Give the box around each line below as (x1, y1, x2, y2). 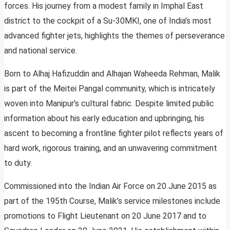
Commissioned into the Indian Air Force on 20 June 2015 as (4, 181, 217, 191)
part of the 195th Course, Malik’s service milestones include (4, 196, 220, 206)
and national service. (4, 46, 77, 56)
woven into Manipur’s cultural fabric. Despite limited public (4, 99, 214, 109)
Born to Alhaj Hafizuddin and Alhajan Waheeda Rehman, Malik (4, 69, 220, 79)
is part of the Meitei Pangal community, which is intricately (4, 84, 215, 94)
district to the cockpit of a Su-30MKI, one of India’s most (4, 16, 212, 26)
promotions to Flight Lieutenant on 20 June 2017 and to (4, 211, 206, 221)
